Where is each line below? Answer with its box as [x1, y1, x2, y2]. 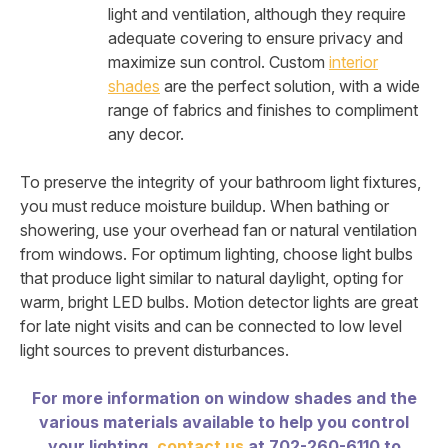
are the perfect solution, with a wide [160, 76, 420, 97]
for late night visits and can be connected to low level [20, 316, 402, 337]
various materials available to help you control [39, 412, 409, 433]
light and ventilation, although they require [108, 4, 406, 25]
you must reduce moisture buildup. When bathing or [20, 196, 389, 217]
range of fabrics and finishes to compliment [108, 100, 418, 121]
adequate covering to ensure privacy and [108, 28, 403, 49]
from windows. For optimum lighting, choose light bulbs [20, 244, 413, 265]
